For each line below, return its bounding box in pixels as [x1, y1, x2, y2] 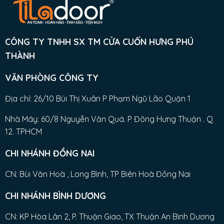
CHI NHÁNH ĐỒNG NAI [4, 147, 94, 159]
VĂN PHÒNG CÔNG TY [4, 72, 98, 83]
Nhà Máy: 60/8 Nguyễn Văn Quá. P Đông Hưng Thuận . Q [4, 114, 213, 124]
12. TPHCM [4, 126, 42, 137]
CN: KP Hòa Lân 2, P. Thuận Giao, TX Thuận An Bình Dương [4, 211, 214, 222]
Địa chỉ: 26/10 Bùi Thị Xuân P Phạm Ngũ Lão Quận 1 [4, 93, 190, 104]
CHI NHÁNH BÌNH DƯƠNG [4, 190, 106, 201]
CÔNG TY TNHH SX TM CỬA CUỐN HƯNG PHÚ [4, 36, 193, 47]
